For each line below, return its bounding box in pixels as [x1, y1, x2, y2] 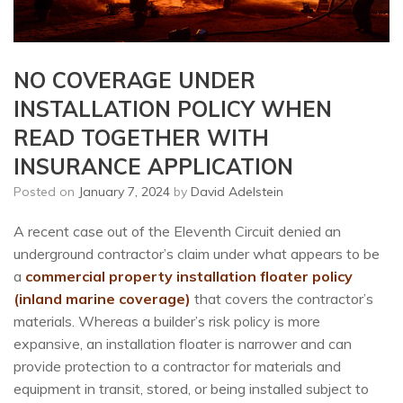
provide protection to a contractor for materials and [13, 357, 341, 376]
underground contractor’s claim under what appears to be [13, 245, 380, 264]
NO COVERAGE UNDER [13, 67, 255, 94]
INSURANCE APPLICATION [13, 153, 293, 181]
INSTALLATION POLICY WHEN [13, 95, 332, 123]
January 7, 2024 [78, 184, 170, 201]
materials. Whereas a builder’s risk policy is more [13, 312, 320, 331]
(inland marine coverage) [13, 290, 191, 309]
